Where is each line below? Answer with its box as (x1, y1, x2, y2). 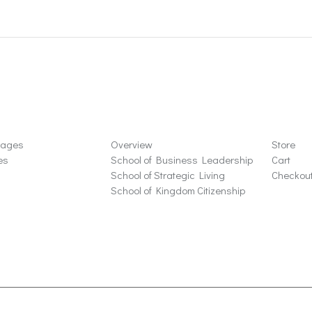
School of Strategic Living (110, 167, 225, 182)
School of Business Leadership (110, 152, 253, 166)
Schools (110, 107, 167, 129)
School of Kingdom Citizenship (110, 182, 245, 197)
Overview (110, 136, 153, 151)
